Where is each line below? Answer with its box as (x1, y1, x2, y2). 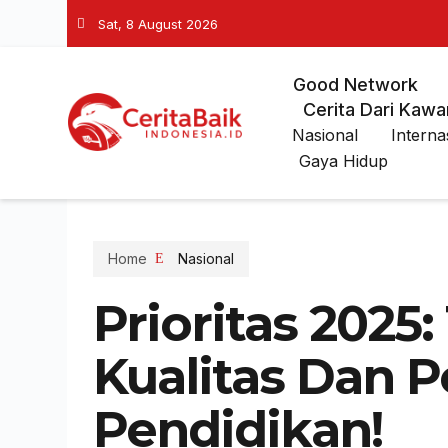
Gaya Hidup (298, 151, 388, 171)
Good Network (292, 74, 418, 95)
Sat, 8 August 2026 (98, 15, 219, 32)
